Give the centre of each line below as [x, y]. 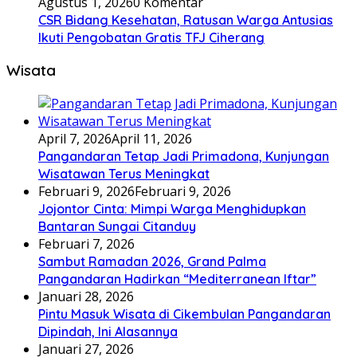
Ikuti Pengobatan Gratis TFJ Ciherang [151, 37]
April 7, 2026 [75, 139]
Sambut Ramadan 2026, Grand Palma [152, 262]
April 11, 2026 [152, 139]
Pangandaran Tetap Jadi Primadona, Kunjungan [184, 157]
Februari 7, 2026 [86, 244]
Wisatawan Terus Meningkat [124, 174]
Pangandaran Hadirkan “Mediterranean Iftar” [177, 279]
